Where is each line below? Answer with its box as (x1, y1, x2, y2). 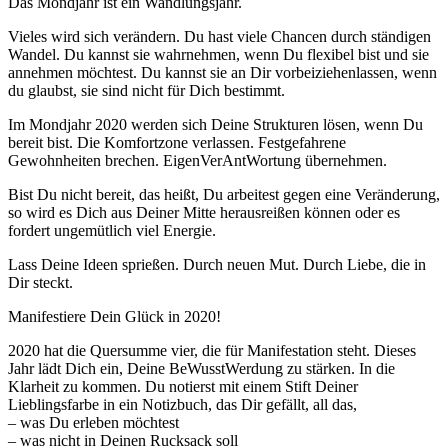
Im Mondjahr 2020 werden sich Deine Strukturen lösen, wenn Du (8, 115, 423, 133)
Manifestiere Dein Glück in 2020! (8, 307, 221, 325)
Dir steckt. (8, 273, 73, 291)
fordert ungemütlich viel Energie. (8, 221, 216, 239)
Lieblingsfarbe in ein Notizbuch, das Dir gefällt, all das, (8, 395, 357, 413)
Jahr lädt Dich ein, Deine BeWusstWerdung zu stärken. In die (8, 359, 395, 377)
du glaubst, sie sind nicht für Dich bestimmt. (8, 81, 285, 99)
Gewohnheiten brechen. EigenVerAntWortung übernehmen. (8, 151, 387, 169)
